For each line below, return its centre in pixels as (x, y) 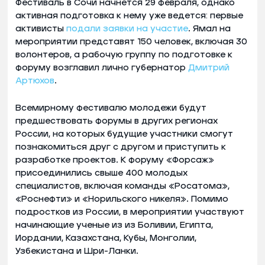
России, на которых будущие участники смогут (124, 134)
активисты (41, 28)
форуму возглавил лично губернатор (102, 67)
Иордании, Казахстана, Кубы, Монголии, (106, 238)
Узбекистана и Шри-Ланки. (77, 251)
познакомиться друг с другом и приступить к (121, 147)
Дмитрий (209, 67)
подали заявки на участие (127, 28)
